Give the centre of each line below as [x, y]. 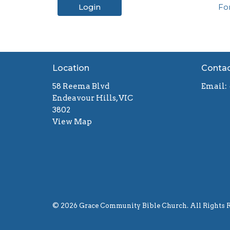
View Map [72, 121]
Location [71, 68]
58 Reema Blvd [81, 86]
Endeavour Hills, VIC [93, 98]
